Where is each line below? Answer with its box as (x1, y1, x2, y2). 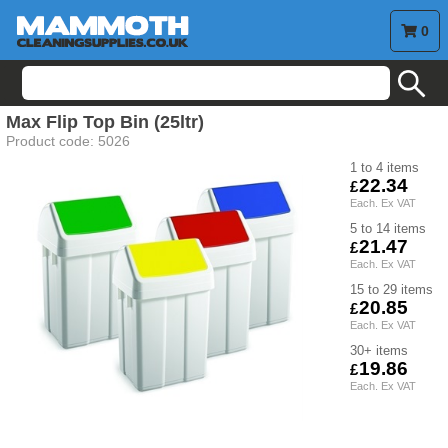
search (240, 76, 284, 92)
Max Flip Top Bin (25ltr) (6, 112, 204, 132)
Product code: (6, 133, 98, 149)
